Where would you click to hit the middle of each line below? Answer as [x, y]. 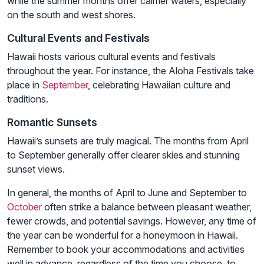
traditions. [28, 99]
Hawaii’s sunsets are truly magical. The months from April [128, 141]
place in [24, 85]
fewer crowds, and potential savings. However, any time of [132, 221]
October [24, 207]
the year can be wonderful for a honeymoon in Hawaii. [123, 235]
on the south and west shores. [71, 15]
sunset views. [36, 169]
